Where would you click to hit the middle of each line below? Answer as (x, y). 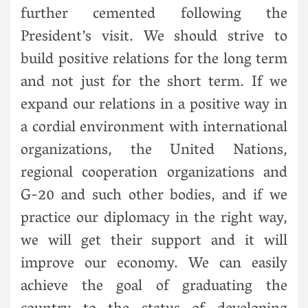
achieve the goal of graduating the (154, 287)
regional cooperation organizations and (154, 174)
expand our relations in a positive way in (154, 106)
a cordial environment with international (154, 128)
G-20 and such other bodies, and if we (154, 196)
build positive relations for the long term (154, 60)
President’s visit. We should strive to (154, 37)
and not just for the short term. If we (154, 83)
